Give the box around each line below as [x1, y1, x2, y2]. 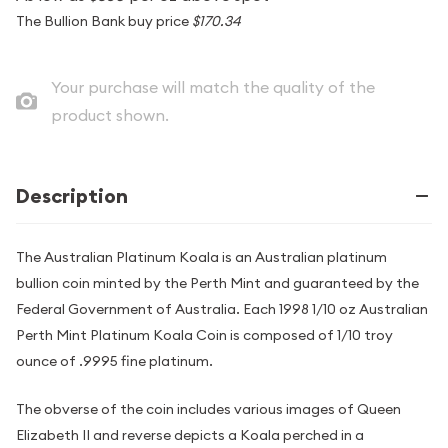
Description [16, 183, 128, 209]
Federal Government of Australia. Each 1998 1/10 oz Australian [16, 300, 428, 318]
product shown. [50, 105, 169, 125]
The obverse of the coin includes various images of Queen [16, 400, 401, 419]
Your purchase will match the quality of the [50, 77, 375, 97]
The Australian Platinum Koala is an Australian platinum [16, 248, 387, 266]
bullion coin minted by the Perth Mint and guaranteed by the [16, 274, 419, 292]
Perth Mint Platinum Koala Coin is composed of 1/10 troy [16, 326, 393, 344]
